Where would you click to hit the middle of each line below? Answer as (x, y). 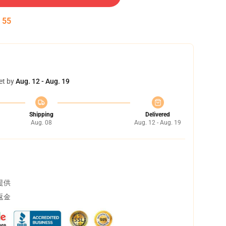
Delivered (158, 115)
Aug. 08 (41, 123)
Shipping (41, 115)
